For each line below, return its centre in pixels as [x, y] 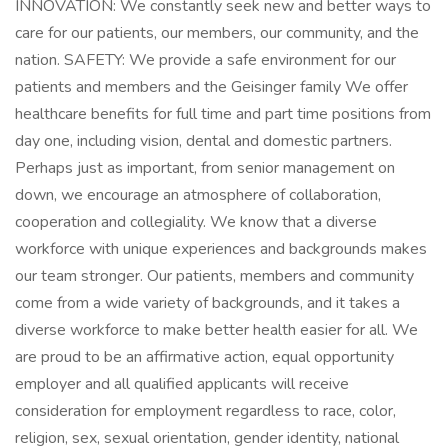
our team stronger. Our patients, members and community [214, 276]
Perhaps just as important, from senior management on [205, 168]
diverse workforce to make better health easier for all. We [216, 330]
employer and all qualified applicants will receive [182, 384]
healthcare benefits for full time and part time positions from [223, 114]
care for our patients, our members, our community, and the [217, 33]
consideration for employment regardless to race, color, [205, 411]
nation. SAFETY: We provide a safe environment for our [205, 60]
